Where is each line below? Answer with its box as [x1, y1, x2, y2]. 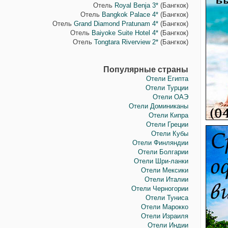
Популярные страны [103, 65, 188, 74]
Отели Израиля [140, 212, 188, 220]
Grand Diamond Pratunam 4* [73, 20, 158, 27]
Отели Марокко [140, 203, 188, 211]
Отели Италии [144, 176, 188, 183]
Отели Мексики [140, 166, 188, 174]
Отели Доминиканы [128, 102, 188, 110]
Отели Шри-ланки [133, 157, 188, 165]
